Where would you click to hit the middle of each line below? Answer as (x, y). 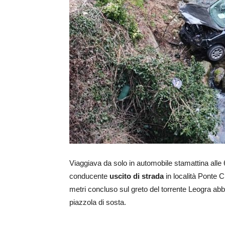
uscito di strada (136, 176)
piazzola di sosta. (98, 202)
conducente (88, 176)
